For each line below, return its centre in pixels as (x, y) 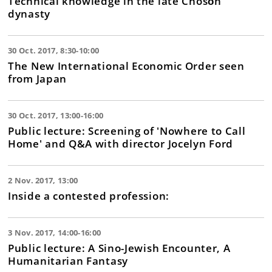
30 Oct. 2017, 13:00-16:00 (56, 115)
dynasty (29, 13)
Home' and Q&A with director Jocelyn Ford (121, 143)
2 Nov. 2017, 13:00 (43, 180)
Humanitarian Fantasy (68, 260)
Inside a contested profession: (89, 195)
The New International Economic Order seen (126, 66)
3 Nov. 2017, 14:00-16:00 (55, 233)
